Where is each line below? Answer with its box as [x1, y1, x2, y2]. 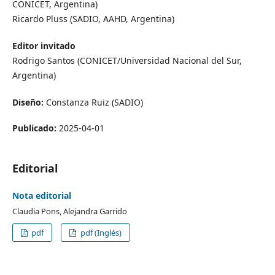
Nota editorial [12, 189, 71, 201]
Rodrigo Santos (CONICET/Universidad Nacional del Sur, [12, 54, 242, 66]
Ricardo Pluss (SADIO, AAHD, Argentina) [12, 12, 174, 25]
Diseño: [12, 96, 44, 108]
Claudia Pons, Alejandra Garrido [12, 205, 127, 217]
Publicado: [12, 122, 59, 134]
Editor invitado [12, 39, 76, 52]
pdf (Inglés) [78, 227, 122, 238]
